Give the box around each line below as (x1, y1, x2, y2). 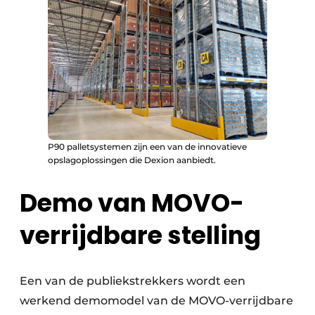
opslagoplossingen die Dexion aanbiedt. (48, 154, 216, 165)
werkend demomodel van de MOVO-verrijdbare (20, 294, 293, 308)
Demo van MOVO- (20, 186, 244, 221)
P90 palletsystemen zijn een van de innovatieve (48, 141, 247, 152)
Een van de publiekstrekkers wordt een (20, 274, 245, 288)
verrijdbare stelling (20, 218, 261, 253)
